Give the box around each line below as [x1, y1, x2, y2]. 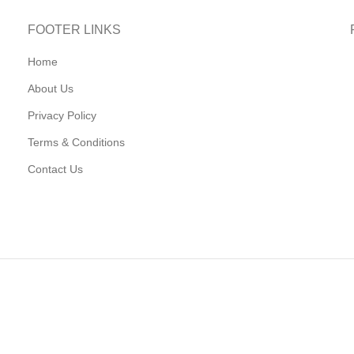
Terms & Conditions [28, 136, 126, 149]
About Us [28, 82, 74, 96]
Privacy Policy [28, 109, 97, 122]
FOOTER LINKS [28, 23, 122, 37]
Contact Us [28, 163, 84, 176]
